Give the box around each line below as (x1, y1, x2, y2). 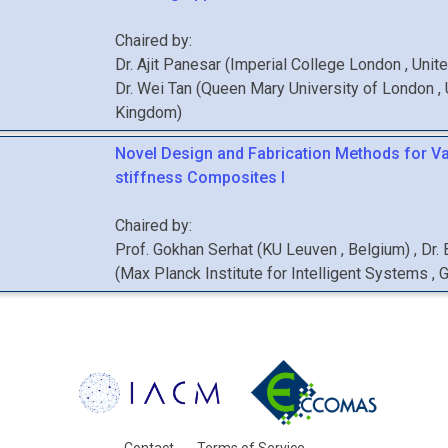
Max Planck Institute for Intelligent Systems (120, 264, 433, 283)
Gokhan (153, 240, 205, 259)
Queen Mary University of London (201, 79, 439, 98)
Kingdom (115, 103, 178, 122)
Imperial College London (230, 55, 406, 74)
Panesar (163, 55, 222, 74)
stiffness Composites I (115, 168, 286, 187)
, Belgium (341, 240, 406, 259)
